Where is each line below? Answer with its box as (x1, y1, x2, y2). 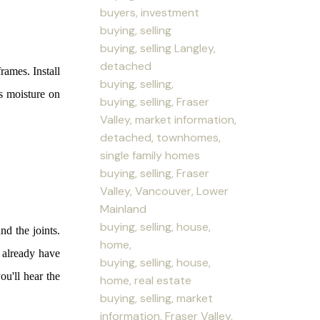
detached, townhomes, (100, 129, 221, 145)
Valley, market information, (100, 111, 237, 127)
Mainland (100, 201, 147, 216)
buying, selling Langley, (100, 40, 216, 56)
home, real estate (100, 272, 192, 288)
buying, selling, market (100, 290, 214, 306)
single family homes (100, 147, 201, 163)
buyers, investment (100, 4, 200, 20)
